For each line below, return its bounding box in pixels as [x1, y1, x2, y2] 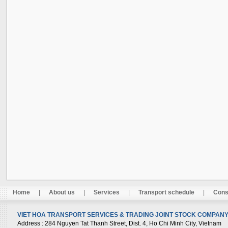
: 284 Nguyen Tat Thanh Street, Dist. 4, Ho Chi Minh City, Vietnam [42, 220, 221, 227]
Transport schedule [138, 189, 194, 196]
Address [17, 220, 40, 227]
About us [48, 189, 75, 196]
